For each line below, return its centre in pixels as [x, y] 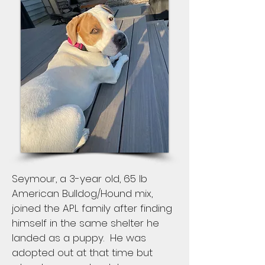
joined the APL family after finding [92, 208]
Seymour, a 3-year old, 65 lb [80, 179]
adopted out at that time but [82, 253]
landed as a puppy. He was [79, 238]
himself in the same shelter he [85, 223]
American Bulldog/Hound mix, [82, 193]
